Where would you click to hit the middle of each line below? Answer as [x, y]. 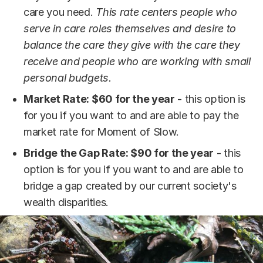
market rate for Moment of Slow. [102, 131]
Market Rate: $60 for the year [99, 99]
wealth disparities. [66, 202]
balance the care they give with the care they [132, 45]
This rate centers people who [166, 12]
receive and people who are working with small [137, 61]
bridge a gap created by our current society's [130, 186]
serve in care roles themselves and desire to [130, 28]
